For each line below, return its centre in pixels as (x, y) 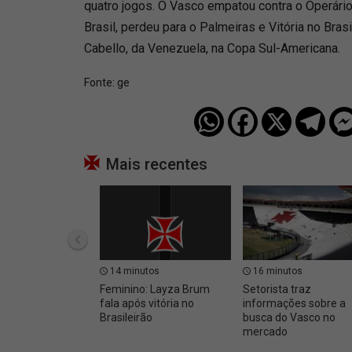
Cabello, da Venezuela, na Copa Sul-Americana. (212, 48)
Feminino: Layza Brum (155, 289)
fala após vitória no (147, 303)
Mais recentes (157, 164)
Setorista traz (277, 289)
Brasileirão (126, 317)
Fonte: (101, 82)
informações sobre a (294, 303)
